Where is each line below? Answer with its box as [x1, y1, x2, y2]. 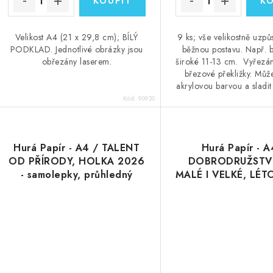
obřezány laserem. [41, 55, 112, 68]
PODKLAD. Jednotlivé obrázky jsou [10, 43, 143, 56]
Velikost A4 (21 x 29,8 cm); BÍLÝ [15, 31, 138, 44]
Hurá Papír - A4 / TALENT [13, 141, 140, 155]
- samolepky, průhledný [20, 168, 133, 182]
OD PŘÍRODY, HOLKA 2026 [9, 154, 145, 169]
